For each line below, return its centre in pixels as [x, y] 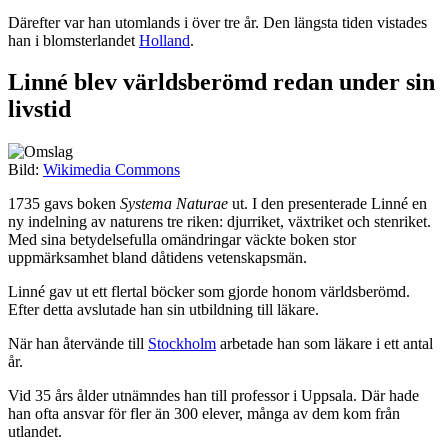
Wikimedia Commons [111, 170]
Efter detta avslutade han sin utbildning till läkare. [163, 310]
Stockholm [182, 344]
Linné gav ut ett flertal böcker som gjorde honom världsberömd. [209, 292]
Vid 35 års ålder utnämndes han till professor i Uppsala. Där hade [213, 396]
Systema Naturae [174, 204]
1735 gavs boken [64, 204]
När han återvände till [78, 344]
